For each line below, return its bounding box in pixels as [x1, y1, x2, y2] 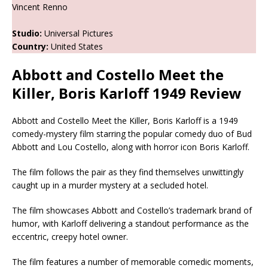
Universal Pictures [42, 27, 113, 39]
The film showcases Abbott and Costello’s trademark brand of [12, 204, 252, 216]
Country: [12, 40, 48, 52]
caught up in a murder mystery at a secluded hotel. [12, 179, 208, 191]
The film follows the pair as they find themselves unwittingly [12, 166, 243, 178]
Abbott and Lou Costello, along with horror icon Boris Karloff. [12, 141, 249, 153]
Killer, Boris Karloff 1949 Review [12, 83, 242, 103]
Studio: [12, 27, 42, 39]
